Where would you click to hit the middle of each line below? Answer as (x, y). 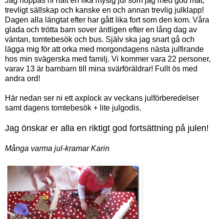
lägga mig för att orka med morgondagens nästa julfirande (104, 49)
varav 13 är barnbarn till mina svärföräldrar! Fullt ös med (101, 68)
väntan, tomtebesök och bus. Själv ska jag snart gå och (100, 39)
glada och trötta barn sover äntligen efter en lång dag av (101, 29)
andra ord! (22, 78)
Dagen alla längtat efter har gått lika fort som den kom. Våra (107, 20)
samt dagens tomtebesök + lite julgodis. (73, 108)
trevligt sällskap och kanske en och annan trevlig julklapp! (104, 10)
